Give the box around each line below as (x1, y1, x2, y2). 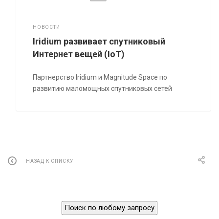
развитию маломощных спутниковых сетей (33, 84, 173, 92)
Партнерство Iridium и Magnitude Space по (33, 73, 168, 81)
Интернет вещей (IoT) (33, 48, 125, 59)
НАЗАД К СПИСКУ (26, 158, 74, 164)
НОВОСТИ (33, 24, 60, 30)
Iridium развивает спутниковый (33, 36, 166, 46)
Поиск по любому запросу (63, 203, 156, 212)
